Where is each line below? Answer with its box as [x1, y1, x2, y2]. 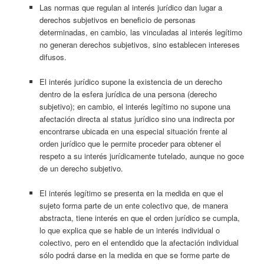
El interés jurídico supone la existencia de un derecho [39, 75, 222, 87]
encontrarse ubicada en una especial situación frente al [39, 125, 227, 137]
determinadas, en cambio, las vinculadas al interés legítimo [39, 26, 242, 38]
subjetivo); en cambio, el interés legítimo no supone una [39, 100, 230, 112]
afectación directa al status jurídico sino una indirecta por [39, 113, 235, 124]
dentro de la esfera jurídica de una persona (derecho [39, 88, 217, 100]
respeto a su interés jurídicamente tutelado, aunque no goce [39, 150, 244, 161]
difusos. [39, 51, 67, 62]
